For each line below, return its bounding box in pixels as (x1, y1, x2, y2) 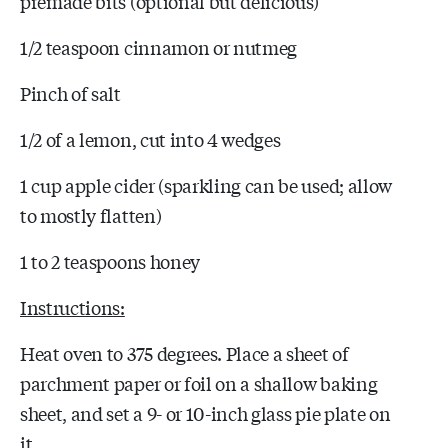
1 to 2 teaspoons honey (20, 247, 200, 274)
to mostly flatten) (20, 201, 162, 228)
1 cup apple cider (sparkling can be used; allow (20, 171, 392, 198)
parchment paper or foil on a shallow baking (20, 369, 378, 396)
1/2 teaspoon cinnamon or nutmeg (20, 33, 298, 60)
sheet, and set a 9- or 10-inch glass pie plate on (20, 399, 391, 426)
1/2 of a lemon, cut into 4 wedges (20, 125, 281, 152)
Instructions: (20, 293, 125, 320)
